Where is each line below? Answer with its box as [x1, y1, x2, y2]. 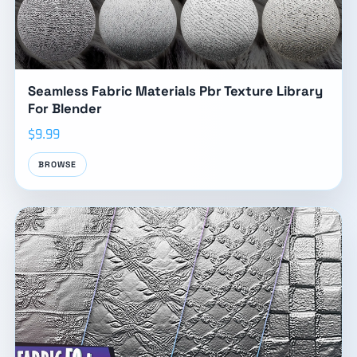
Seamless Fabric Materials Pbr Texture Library [27, 81, 323, 100]
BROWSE [37, 159, 77, 170]
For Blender [27, 99, 102, 117]
